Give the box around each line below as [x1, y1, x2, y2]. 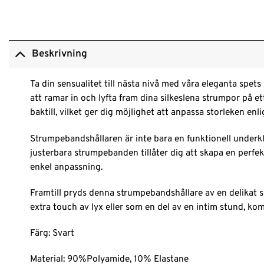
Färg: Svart [29, 227, 74, 239]
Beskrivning [32, 47, 88, 61]
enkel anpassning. [29, 161, 103, 173]
